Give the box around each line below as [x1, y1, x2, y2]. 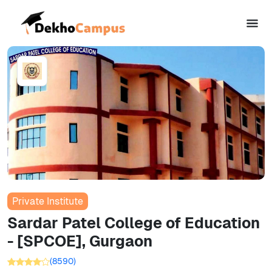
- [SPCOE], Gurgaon [7, 231, 152, 251]
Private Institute [12, 195, 83, 208]
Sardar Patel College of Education [7, 213, 260, 233]
